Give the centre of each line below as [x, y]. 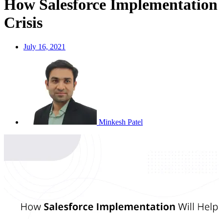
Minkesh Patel [121, 122]
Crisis [23, 23]
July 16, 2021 [44, 46]
